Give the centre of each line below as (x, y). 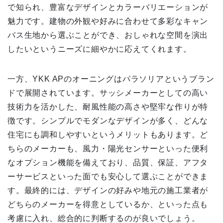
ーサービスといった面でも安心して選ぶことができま (108, 176)
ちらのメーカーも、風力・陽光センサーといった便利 (108, 148)
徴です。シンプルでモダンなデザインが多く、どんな (108, 120)
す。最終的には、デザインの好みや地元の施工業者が (108, 190)
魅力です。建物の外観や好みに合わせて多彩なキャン (108, 21)
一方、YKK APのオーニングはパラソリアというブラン (111, 79)
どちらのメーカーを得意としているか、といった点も (108, 204)
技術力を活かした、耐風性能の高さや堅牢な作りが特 (108, 107)
